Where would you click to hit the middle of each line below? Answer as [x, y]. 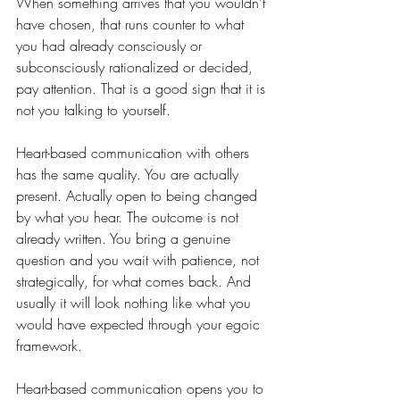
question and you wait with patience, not [140, 260]
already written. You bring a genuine [125, 239]
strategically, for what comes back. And [136, 282]
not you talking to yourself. [93, 110]
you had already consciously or [111, 46]
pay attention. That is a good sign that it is [143, 89]
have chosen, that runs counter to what [132, 25]
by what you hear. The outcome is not [129, 217]
